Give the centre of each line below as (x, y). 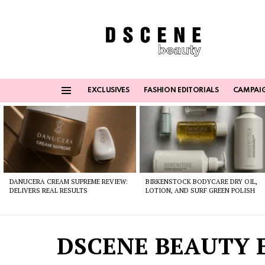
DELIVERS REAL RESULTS (49, 190)
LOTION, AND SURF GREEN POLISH (201, 190)
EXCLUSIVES (109, 91)
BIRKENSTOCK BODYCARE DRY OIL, (202, 181)
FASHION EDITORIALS (181, 91)
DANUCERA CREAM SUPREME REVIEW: (69, 181)
